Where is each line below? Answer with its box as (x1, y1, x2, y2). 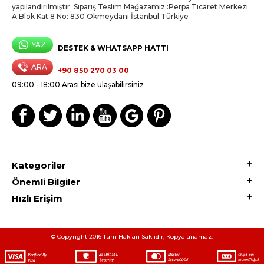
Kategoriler (12, 160, 66, 171)
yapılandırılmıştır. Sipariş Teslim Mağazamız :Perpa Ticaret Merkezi (12, 2, 248, 12)
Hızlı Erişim (12, 193, 62, 204)
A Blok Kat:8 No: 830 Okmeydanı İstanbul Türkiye (12, 12, 189, 21)
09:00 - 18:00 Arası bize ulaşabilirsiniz (12, 80, 144, 90)
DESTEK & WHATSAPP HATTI (58, 44, 169, 53)
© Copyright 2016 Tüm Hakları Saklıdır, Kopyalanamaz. (51, 233, 213, 241)
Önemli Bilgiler (12, 176, 80, 188)
